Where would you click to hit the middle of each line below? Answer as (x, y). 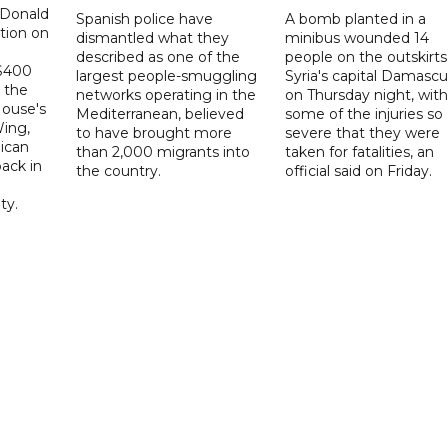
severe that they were (362, 133)
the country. (119, 171)
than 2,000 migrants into (163, 152)
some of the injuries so (363, 114)
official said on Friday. (358, 171)
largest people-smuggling (167, 76)
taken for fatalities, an (359, 152)
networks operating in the (166, 95)
